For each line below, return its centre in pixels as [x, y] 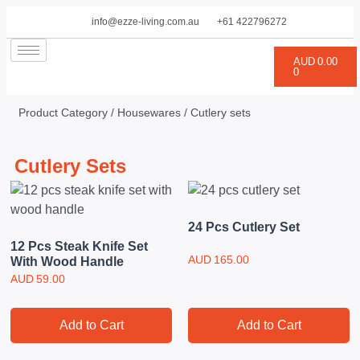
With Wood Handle [67, 262]
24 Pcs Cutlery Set [244, 227]
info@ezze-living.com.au [145, 22]
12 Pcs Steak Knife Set [79, 246]
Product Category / [68, 112]
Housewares [149, 112]
